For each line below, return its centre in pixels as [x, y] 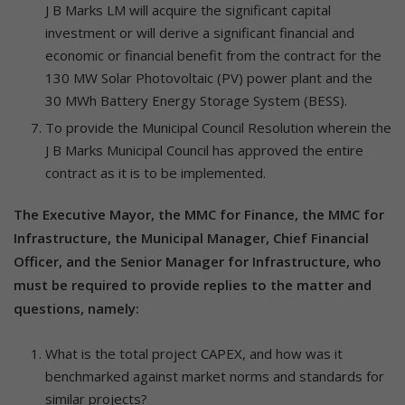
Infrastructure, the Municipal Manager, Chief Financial [191, 237]
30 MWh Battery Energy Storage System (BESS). [203, 100]
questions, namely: [76, 308]
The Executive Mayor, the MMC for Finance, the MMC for [199, 214]
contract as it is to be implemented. [159, 172]
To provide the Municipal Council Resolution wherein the [218, 127]
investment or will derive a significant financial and [200, 32]
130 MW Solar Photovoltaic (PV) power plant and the [209, 77]
